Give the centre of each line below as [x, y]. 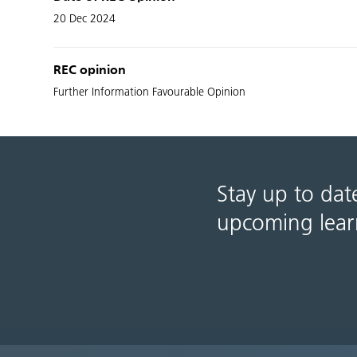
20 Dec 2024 [85, 19]
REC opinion [90, 71]
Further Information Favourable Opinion [150, 92]
